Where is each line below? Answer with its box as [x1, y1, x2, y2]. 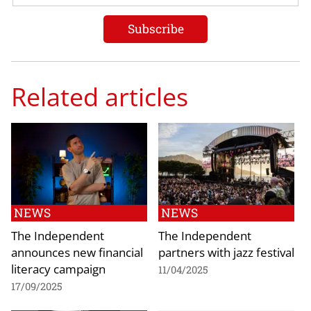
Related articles [11, 79, 188, 115]
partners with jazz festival [158, 243, 294, 260]
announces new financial [11, 243, 143, 260]
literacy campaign [11, 260, 106, 277]
